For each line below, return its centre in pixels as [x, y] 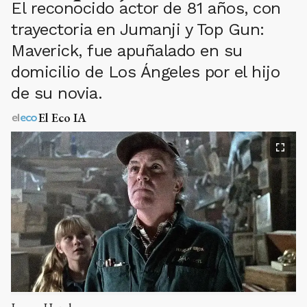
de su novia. [57, 93]
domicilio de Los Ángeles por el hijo [145, 72]
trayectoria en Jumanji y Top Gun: [138, 29]
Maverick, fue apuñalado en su [127, 51]
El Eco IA [62, 118]
